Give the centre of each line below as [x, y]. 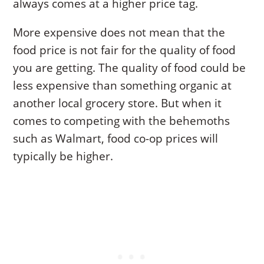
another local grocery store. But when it [118, 103]
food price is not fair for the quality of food [125, 50]
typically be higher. [63, 156]
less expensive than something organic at [123, 86]
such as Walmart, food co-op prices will [116, 139]
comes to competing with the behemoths [122, 121]
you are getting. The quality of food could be [130, 68]
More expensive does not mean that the [119, 33]
